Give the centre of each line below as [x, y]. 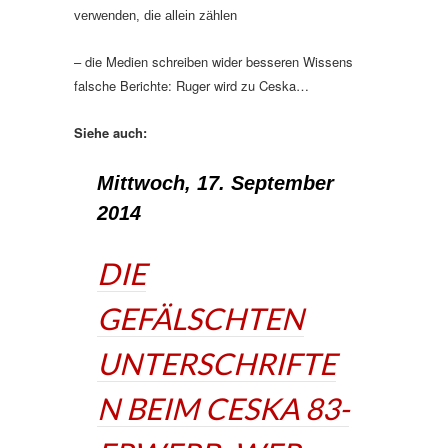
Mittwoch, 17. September [215, 183]
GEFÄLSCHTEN [200, 318]
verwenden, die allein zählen [155, 15]
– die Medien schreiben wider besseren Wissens [213, 61]
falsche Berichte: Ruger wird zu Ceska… [191, 85]
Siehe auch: [110, 132]
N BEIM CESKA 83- [223, 408]
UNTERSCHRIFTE [216, 363]
